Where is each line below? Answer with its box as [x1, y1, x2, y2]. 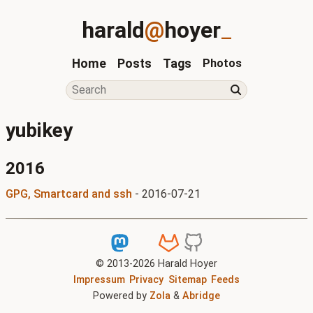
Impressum [73, 274, 125, 286]
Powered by [93, 290, 150, 303]
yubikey [6, 118, 73, 142]
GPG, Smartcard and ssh [6, 187, 132, 201]
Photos [202, 57, 242, 70]
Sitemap [168, 274, 207, 286]
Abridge [182, 290, 220, 303]
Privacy [129, 274, 164, 286]
